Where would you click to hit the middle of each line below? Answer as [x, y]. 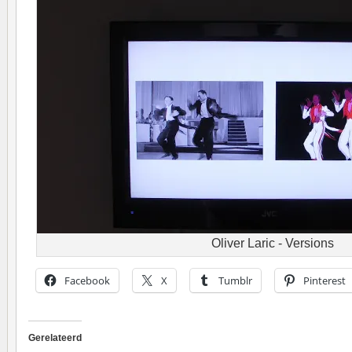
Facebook [87, 281]
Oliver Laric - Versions [273, 243]
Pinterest [324, 281]
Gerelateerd [55, 338]
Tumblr [235, 281]
